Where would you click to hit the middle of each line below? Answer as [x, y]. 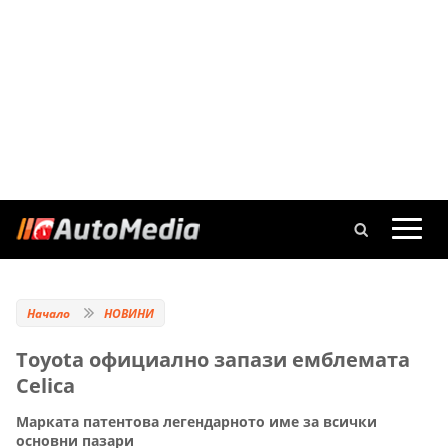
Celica [45, 385]
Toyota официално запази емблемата [213, 359]
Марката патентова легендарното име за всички [196, 422]
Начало [48, 313]
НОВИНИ [129, 313]
